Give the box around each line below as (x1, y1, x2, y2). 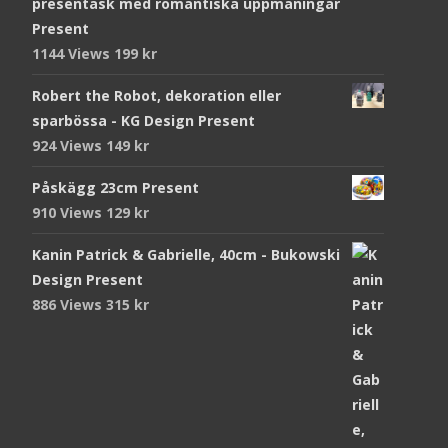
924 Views (32, 136, 106, 156)
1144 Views (32, 44, 114, 64)
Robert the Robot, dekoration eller (32, 86, 281, 106)
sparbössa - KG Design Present (32, 111, 255, 131)
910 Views (32, 203, 106, 223)
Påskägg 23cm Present (32, 178, 199, 198)
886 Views (32, 295, 106, 315)
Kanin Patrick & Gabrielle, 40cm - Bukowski (32, 245, 340, 265)
